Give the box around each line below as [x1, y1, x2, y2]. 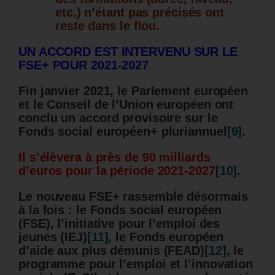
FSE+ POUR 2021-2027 [18, 58, 149, 72]
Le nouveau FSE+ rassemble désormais [18, 189, 248, 203]
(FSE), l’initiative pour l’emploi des [18, 216, 220, 230]
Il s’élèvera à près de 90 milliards [18, 150, 211, 164]
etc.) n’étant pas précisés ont [55, 5, 224, 19]
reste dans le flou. [55, 18, 160, 33]
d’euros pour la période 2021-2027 [18, 163, 215, 177]
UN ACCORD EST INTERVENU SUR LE [18, 44, 238, 58]
